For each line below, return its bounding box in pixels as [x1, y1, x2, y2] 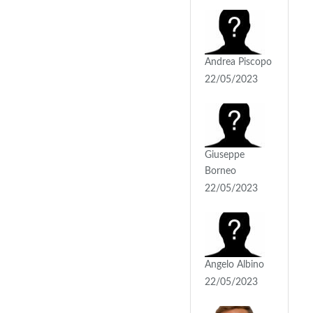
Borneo [205, 166, 236, 177]
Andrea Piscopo [205, 57, 272, 67]
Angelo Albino [205, 259, 264, 270]
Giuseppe [205, 150, 245, 161]
